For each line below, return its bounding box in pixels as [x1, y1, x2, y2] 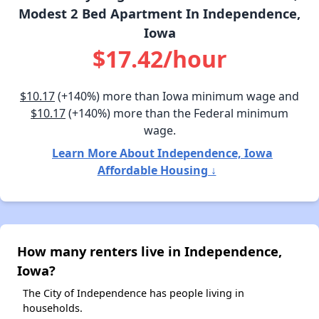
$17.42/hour [92, 43, 227, 75]
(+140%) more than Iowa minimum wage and [55, 88, 299, 105]
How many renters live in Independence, [17, 242, 282, 261]
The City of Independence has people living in [23, 286, 244, 300]
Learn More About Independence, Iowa [52, 145, 273, 162]
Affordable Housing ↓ [97, 162, 216, 179]
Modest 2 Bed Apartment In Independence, [19, 4, 300, 23]
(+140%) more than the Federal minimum [66, 105, 288, 122]
